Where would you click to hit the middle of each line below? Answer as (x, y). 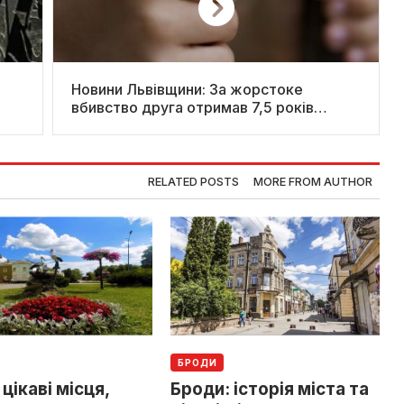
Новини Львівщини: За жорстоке (187, 89)
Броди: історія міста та (269, 390)
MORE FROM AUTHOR (313, 181)
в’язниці (99, 125)
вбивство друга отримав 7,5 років (193, 107)
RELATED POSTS (193, 181)
